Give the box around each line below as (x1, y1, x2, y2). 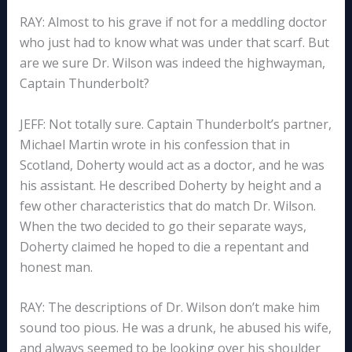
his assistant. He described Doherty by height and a (19, 176, 321, 194)
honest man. (19, 258, 93, 276)
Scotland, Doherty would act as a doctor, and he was (19, 156, 324, 174)
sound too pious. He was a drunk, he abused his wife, (19, 319, 332, 337)
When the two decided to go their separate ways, (19, 217, 306, 235)
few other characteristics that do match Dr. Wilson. (19, 196, 316, 214)
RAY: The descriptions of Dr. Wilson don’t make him (19, 299, 320, 317)
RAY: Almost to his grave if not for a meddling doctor (19, 13, 327, 31)
